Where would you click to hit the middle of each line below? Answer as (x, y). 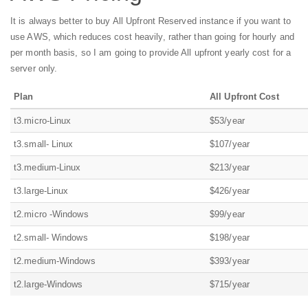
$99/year (227, 214)
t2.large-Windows (48, 285)
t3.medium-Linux (47, 168)
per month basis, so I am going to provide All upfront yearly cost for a (151, 53)
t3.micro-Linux (43, 121)
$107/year (230, 144)
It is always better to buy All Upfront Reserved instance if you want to (151, 21)
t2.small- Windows (51, 238)
